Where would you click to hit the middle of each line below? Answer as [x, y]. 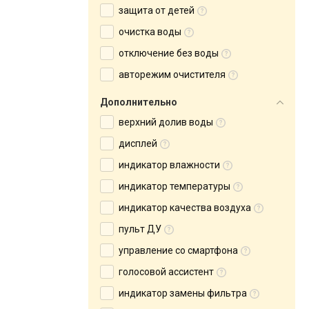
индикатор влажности [169, 165]
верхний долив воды [166, 122]
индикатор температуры [175, 186]
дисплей [138, 143]
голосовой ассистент [166, 272]
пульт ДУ [140, 229]
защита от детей [157, 10]
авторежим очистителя [172, 74]
